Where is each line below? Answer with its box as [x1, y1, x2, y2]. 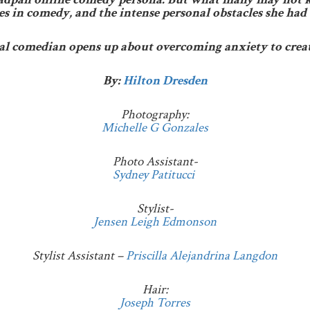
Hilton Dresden [122, 71, 208, 89]
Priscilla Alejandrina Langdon [126, 246, 277, 264]
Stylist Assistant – [33, 246, 126, 264]
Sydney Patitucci [113, 165, 197, 183]
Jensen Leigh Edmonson [93, 212, 217, 230]
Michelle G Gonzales [102, 118, 208, 136]
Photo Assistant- [112, 152, 198, 170]
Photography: [121, 105, 189, 123]
